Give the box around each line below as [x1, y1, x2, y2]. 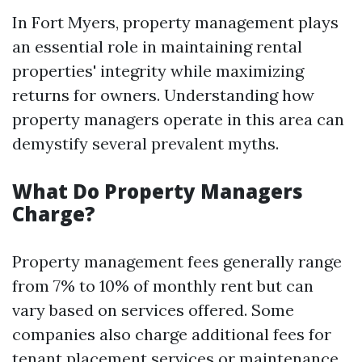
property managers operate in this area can [12, 109, 344, 129]
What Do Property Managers [12, 178, 303, 204]
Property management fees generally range [12, 251, 342, 271]
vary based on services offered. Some [12, 300, 294, 320]
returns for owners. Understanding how [12, 85, 314, 105]
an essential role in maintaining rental [12, 36, 302, 57]
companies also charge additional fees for [12, 324, 331, 344]
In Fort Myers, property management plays [12, 12, 339, 32]
